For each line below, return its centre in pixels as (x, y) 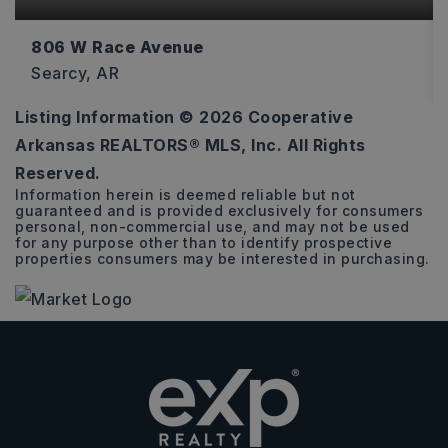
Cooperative (298, 117)
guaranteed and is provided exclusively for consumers (219, 210)
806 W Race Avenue (117, 46)
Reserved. (58, 173)
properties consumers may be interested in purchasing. (222, 258)
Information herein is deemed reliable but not (185, 194)
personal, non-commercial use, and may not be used (212, 226)
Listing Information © (107, 117)
